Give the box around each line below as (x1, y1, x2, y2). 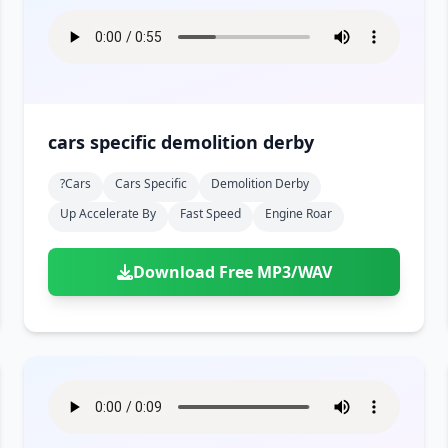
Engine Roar (265, 205, 332, 222)
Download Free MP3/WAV (132, 261, 332, 283)
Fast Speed (180, 205, 241, 222)
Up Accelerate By (60, 205, 156, 222)
